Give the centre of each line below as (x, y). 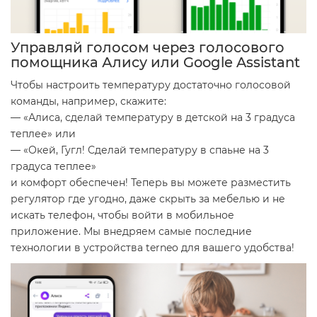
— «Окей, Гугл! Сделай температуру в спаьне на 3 (140, 150)
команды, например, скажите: (88, 102)
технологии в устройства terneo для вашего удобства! (152, 248)
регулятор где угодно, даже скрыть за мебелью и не (148, 199)
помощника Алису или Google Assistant (155, 63)
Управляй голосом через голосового (148, 48)
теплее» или (43, 134)
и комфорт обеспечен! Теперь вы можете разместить (151, 183)
